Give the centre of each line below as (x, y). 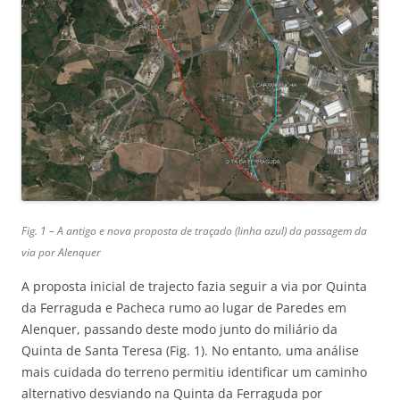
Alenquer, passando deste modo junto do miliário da (179, 329)
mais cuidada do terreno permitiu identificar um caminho (194, 372)
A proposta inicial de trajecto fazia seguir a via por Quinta (194, 287)
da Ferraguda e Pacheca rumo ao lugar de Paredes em (184, 308)
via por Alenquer (61, 253)
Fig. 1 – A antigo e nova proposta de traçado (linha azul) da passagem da (194, 231)
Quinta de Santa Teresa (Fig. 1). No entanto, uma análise (190, 351)
